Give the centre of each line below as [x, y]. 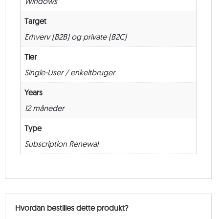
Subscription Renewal [61, 144]
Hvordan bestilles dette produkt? [72, 208]
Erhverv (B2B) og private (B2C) [76, 37]
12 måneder [44, 108]
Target [35, 21]
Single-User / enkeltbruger [70, 72]
